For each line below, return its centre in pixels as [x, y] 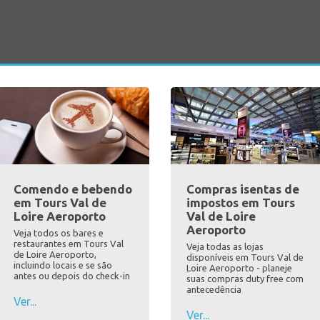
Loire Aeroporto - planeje [239, 268]
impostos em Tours [241, 203]
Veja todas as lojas [225, 247]
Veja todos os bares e [58, 233]
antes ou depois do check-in [71, 276]
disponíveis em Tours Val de [245, 257]
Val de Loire [221, 216]
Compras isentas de [243, 189]
